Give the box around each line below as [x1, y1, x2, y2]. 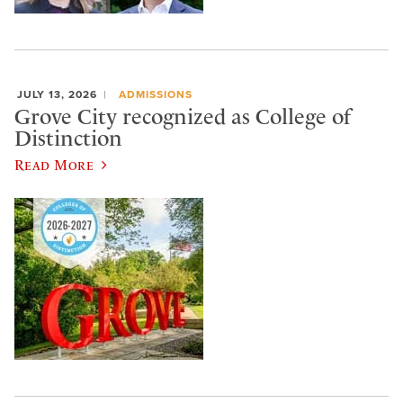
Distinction [14, 126, 122, 152]
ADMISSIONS [118, 87, 193, 101]
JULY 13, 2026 [17, 87, 97, 101]
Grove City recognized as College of [14, 104, 351, 130]
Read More [14, 156, 94, 173]
